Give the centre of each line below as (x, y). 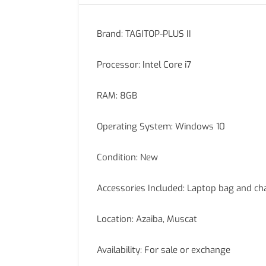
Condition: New (127, 157)
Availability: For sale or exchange (164, 250)
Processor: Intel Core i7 (144, 65)
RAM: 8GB (117, 96)
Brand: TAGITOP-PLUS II (144, 34)
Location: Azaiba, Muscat (147, 219)
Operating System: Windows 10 (161, 126)
